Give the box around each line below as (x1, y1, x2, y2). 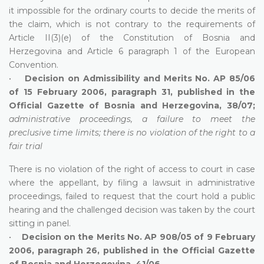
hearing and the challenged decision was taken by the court (9, 204, 255, 215)
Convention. (9, 59, 58, 70)
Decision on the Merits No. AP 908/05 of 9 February (21, 231, 256, 242)
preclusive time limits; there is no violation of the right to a (9, 127, 255, 138)
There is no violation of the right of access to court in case (9, 163, 255, 174)
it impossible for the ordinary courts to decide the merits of (9, 5, 255, 16)
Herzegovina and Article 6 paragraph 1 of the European (9, 45, 255, 57)
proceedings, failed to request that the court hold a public (9, 190, 255, 202)
